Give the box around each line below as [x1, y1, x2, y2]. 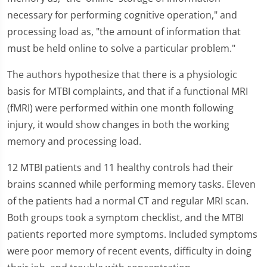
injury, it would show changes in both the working [7, 118, 229, 131]
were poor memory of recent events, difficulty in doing [7, 244, 252, 257]
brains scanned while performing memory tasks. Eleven [7, 178, 256, 191]
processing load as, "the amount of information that [7, 25, 241, 38]
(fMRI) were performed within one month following [7, 101, 234, 114]
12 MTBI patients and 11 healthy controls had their [7, 161, 234, 174]
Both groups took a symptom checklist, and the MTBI [7, 211, 244, 224]
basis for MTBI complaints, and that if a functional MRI [7, 85, 248, 98]
